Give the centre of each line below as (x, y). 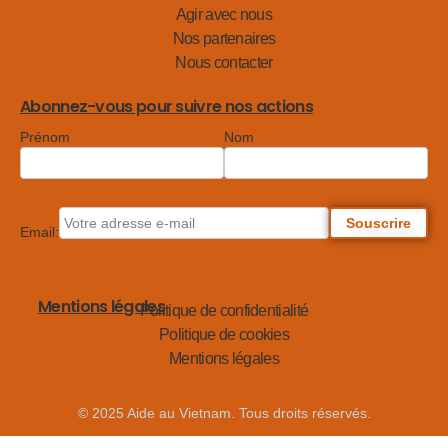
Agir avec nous (224, 14)
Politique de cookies (224, 334)
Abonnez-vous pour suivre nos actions (166, 106)
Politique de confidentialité (224, 310)
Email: (39, 232)
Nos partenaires (224, 38)
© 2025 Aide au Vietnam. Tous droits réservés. (224, 413)
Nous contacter (224, 62)
